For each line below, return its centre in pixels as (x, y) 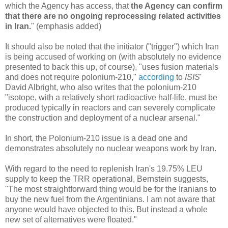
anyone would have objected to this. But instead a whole (106, 209)
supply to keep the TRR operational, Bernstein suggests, (107, 179)
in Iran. (18, 26)
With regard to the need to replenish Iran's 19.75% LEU (104, 168)
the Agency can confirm (177, 6)
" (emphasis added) (66, 26)
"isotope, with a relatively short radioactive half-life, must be (111, 97)
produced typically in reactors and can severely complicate (110, 107)
